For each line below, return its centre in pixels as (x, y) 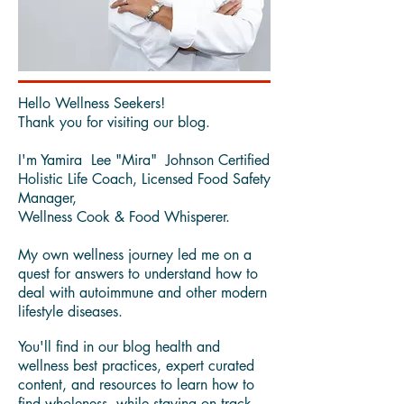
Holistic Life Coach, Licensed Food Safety (144, 305)
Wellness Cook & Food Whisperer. (124, 343)
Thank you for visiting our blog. (116, 248)
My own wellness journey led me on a (135, 381)
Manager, (47, 324)
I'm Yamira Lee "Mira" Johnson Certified (144, 286)
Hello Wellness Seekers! (92, 230)
